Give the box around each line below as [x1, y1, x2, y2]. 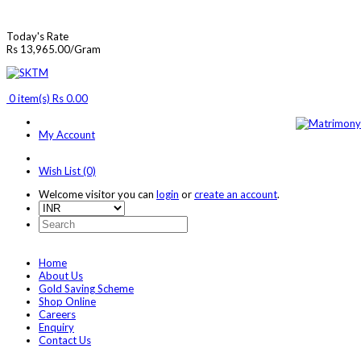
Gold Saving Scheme [39, 282, 134, 295]
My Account [39, 128, 95, 141]
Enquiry [39, 321, 74, 334]
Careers [39, 308, 76, 321]
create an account [194, 188, 277, 201]
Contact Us [39, 334, 91, 346]
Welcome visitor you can [39, 188, 156, 201]
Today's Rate [6, 30, 68, 43]
